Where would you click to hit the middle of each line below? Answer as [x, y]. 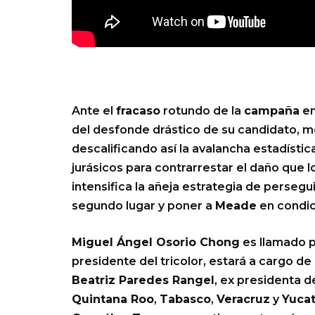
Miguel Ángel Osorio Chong [156, 243]
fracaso [138, 111]
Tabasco [185, 300]
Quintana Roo [113, 300]
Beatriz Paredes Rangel [143, 281]
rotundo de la [202, 111]
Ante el [94, 111]
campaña [272, 111]
